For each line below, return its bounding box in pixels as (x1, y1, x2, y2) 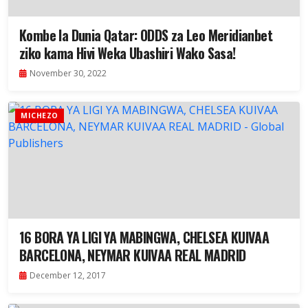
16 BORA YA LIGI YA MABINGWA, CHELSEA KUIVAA (19, 227, 269, 248)
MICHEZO (21, 111, 58, 121)
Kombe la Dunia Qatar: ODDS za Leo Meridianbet (19, 25, 272, 46)
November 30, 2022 (30, 67, 107, 80)
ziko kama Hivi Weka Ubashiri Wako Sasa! (19, 43, 236, 64)
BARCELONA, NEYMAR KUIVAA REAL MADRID (19, 245, 246, 266)
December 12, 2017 (30, 269, 106, 282)
